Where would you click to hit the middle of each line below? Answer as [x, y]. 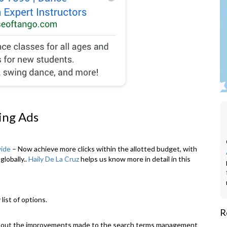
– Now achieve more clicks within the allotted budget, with [104, 149]
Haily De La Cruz [54, 159]
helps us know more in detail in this [135, 159]
